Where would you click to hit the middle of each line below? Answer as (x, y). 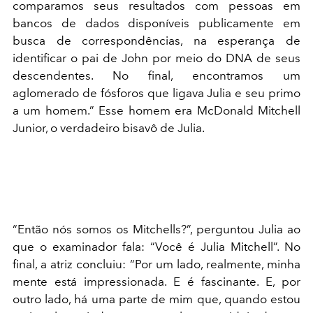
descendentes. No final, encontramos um (156, 75)
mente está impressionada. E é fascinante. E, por (156, 281)
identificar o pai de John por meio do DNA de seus (156, 58)
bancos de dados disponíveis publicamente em (156, 23)
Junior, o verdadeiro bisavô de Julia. (110, 128)
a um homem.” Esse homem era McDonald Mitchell (156, 110)
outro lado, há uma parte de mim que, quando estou (156, 299)
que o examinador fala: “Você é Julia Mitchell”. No (156, 246)
